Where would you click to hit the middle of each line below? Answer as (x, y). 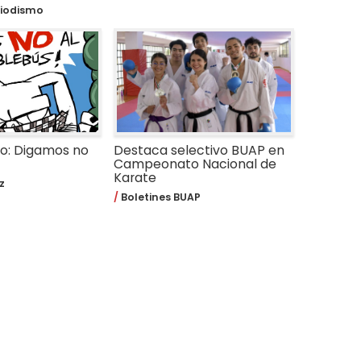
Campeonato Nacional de (195, 164)
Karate (135, 177)
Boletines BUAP (160, 197)
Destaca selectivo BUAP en (199, 150)
